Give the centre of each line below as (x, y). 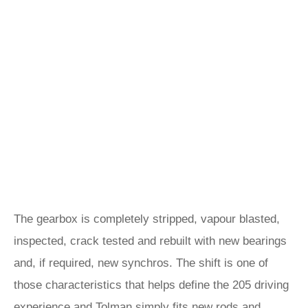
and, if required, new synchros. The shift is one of (141, 263)
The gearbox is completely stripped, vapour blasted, (147, 219)
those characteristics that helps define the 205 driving (151, 285)
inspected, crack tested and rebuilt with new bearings (150, 241)
